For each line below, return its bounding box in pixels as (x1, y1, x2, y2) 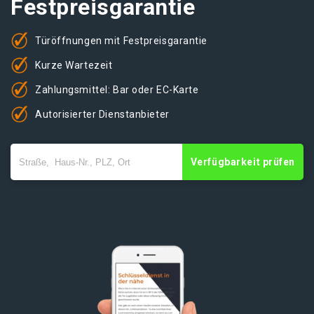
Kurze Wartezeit (35, 59, 113, 71)
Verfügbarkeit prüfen (190, 156, 295, 168)
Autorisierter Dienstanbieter (35, 108, 170, 120)
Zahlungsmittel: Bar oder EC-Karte (35, 83, 199, 95)
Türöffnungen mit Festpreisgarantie (35, 34, 208, 46)
